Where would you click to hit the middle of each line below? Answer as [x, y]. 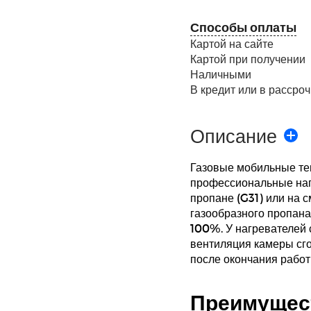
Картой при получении [248, 59]
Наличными [221, 74]
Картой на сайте [232, 44]
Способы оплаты [243, 27]
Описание [234, 135]
